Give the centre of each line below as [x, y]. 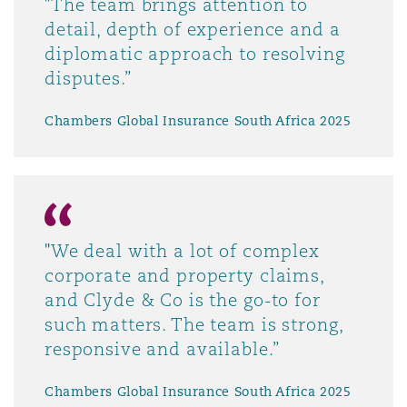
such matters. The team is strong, [194, 325]
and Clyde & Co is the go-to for [183, 300]
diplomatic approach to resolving [195, 54]
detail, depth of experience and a [193, 30]
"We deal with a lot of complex [182, 251]
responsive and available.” [162, 349]
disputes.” [88, 79]
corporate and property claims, [184, 276]
